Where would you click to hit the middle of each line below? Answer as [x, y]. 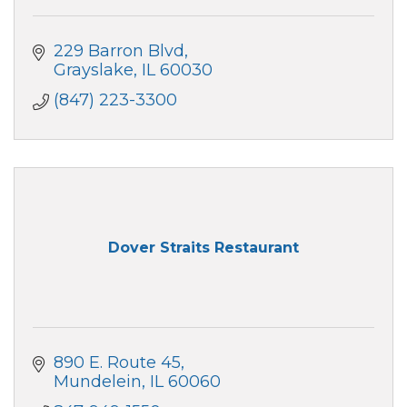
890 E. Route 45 [117, 362]
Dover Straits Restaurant [203, 248]
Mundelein [97, 381]
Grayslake [93, 69]
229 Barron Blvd [119, 50]
